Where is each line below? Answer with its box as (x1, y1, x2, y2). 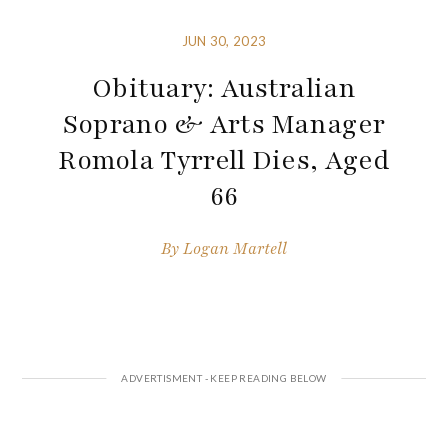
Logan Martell (183, 237, 287, 260)
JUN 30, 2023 (181, 33, 267, 50)
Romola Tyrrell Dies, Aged (58, 142, 390, 179)
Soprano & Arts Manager (62, 106, 386, 143)
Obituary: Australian (91, 70, 356, 107)
